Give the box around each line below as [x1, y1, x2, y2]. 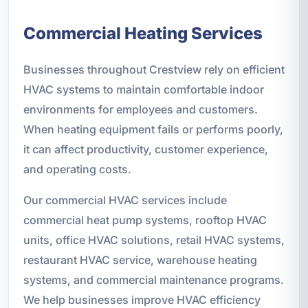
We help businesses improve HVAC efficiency [23, 292, 261, 307]
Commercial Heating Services [23, 23, 263, 43]
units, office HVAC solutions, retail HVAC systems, [23, 232, 285, 247]
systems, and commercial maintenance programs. [23, 272, 284, 287]
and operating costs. [23, 162, 131, 176]
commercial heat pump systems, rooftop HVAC [23, 212, 267, 227]
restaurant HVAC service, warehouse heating [23, 252, 257, 267]
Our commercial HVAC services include [23, 192, 227, 207]
